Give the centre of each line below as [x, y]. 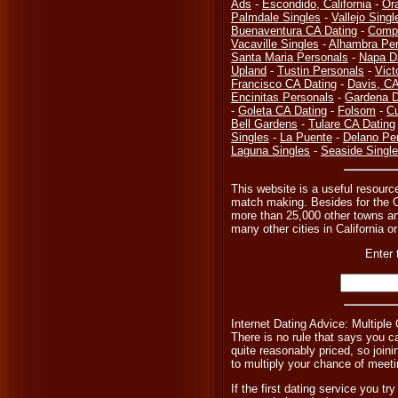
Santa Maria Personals [290, 57]
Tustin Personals [321, 71]
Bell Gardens [264, 124]
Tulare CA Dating [352, 124]
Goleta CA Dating [283, 111]
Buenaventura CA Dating [294, 31]
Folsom [357, 111]
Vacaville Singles [275, 44]
